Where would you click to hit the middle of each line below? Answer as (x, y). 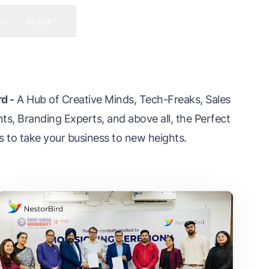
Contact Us (101, 21)
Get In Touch (200, 21)
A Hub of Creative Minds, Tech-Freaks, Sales (123, 100)
